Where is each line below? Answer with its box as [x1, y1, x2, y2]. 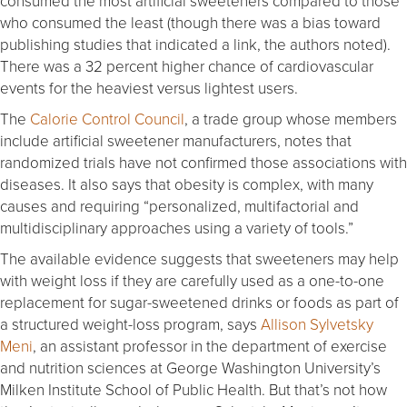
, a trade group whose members [184, 107, 397, 129]
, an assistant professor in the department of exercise [33, 334, 387, 356]
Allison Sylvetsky [261, 313, 373, 334]
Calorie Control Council [30, 107, 184, 129]
